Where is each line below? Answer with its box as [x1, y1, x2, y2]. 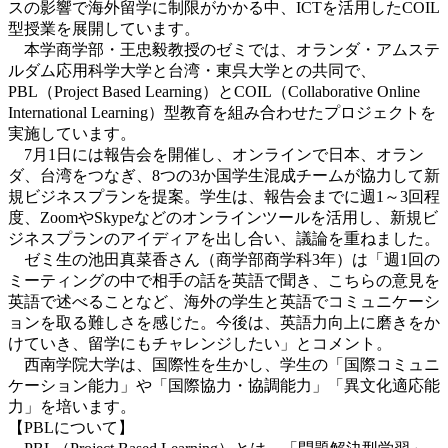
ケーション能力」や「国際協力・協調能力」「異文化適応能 [8, 376, 440, 394]
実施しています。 [8, 124, 136, 142]
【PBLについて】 [8, 418, 134, 436]
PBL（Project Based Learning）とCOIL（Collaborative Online [8, 82, 420, 100]
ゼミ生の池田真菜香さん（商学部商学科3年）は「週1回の [8, 250, 440, 268]
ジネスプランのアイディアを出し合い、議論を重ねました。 [8, 229, 440, 247]
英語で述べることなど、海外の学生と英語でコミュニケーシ [8, 292, 440, 310]
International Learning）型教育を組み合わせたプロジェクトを [8, 103, 436, 121]
